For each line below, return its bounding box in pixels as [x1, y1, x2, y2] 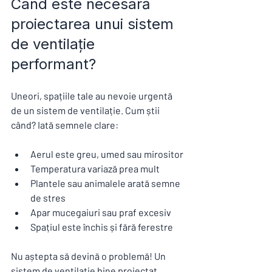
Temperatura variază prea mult [30, 163, 160, 175]
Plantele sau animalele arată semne [30, 177, 182, 189]
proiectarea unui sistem [11, 15, 178, 33]
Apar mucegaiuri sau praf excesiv [30, 206, 171, 219]
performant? [11, 55, 96, 73]
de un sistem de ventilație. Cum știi [11, 104, 161, 117]
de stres [30, 192, 66, 204]
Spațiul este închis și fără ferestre [30, 221, 173, 233]
